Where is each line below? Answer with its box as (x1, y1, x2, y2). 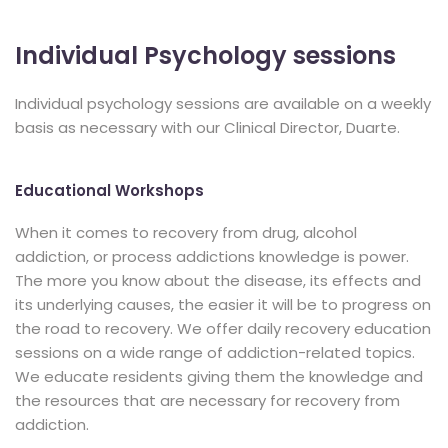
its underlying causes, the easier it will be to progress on (15, 294, 431, 315)
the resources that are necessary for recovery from (15, 390, 400, 411)
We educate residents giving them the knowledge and (15, 366, 423, 387)
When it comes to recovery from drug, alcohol (15, 222, 357, 243)
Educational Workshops (15, 180, 204, 201)
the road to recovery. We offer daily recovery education (15, 318, 431, 339)
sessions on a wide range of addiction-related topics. (15, 342, 419, 363)
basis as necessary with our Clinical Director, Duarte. (15, 117, 400, 138)
